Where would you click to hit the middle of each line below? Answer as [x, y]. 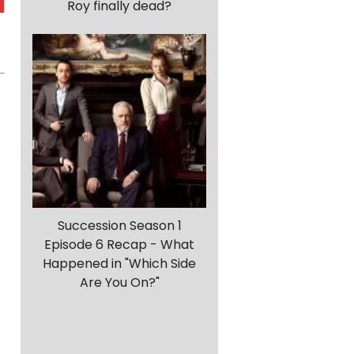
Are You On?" [119, 283]
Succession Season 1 [119, 226]
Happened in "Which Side [119, 264]
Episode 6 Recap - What [119, 245]
